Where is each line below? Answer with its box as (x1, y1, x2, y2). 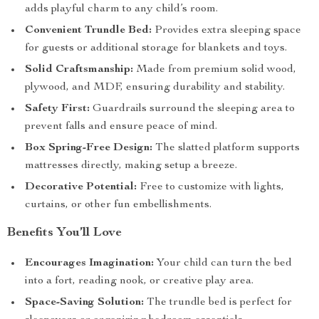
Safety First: (25, 103, 90, 115)
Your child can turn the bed (154, 258, 292, 269)
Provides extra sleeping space (152, 25, 301, 36)
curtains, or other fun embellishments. (25, 199, 211, 211)
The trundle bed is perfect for (144, 297, 292, 308)
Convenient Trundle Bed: (25, 25, 152, 36)
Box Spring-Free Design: (25, 142, 152, 154)
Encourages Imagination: (25, 258, 154, 269)
